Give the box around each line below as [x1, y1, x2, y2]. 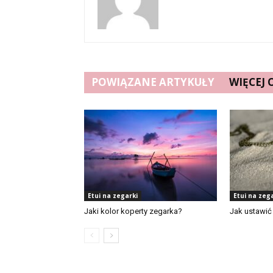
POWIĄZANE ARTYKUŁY [91, 75, 214, 89]
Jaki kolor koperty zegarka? [84, 207, 182, 216]
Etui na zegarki [88, 191, 138, 200]
